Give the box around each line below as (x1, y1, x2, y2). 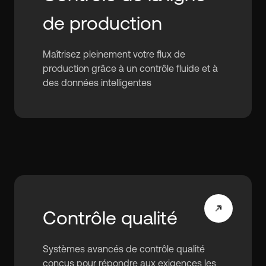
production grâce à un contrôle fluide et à (43, 63, 218, 74)
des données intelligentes (43, 77, 151, 88)
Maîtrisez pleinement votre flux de (43, 49, 185, 59)
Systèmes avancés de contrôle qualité (43, 243, 205, 254)
